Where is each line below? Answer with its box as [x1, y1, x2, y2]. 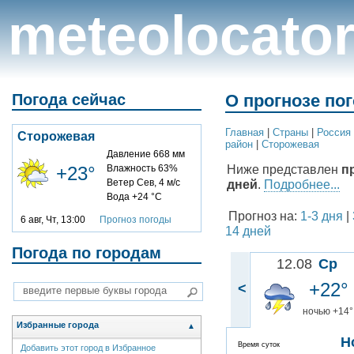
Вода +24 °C [107, 190, 162, 202]
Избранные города [17, 320, 99, 330]
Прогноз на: [225, 208, 300, 223]
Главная [225, 126, 264, 138]
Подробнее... [264, 176, 340, 191]
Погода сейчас [12, 91, 126, 108]
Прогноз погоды [100, 213, 171, 225]
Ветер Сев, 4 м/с [107, 176, 180, 188]
